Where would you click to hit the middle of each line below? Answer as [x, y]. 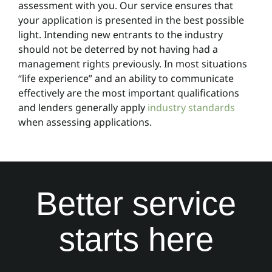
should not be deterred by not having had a [118, 49]
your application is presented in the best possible [131, 20]
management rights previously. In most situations [132, 63]
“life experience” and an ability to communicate [126, 78]
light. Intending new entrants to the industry [120, 34]
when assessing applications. [85, 122]
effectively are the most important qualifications [128, 93]
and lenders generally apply [83, 107]
